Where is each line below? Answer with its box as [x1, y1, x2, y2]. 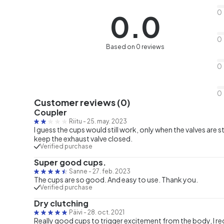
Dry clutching [34, 197, 88, 208]
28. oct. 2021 [87, 208, 124, 216]
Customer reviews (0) [34, 96, 130, 108]
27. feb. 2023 [92, 167, 130, 175]
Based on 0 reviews [106, 43, 165, 51]
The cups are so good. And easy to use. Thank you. [34, 174, 198, 184]
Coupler [34, 106, 67, 117]
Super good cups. [34, 156, 106, 167]
